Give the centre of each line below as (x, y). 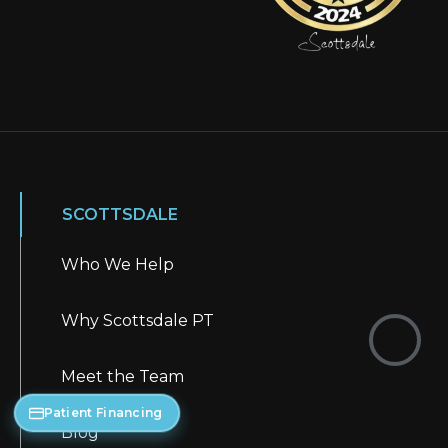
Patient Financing (103, 412)
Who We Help (117, 265)
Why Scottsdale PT (137, 321)
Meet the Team (122, 377)
